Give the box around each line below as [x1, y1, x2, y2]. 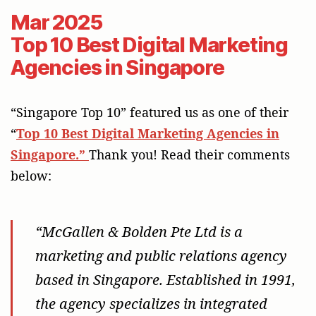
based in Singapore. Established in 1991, [35, 269, 296, 289]
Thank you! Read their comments [89, 145, 290, 163]
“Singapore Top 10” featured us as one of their [11, 103, 288, 121]
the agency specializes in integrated [35, 293, 268, 313]
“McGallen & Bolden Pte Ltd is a [35, 221, 243, 241]
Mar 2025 [11, 9, 102, 35]
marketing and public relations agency [35, 245, 288, 265]
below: [11, 166, 51, 184]
